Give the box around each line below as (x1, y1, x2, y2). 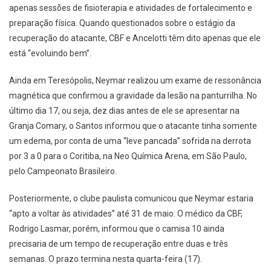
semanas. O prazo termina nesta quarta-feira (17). (9, 253, 202, 264)
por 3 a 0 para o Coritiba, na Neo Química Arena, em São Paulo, (9, 151, 247, 161)
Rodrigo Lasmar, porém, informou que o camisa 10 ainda (9, 223, 224, 233)
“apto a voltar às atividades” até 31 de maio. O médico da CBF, (9, 208, 243, 218)
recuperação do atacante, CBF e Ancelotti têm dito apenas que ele (9, 33, 261, 43)
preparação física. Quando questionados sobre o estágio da (9, 18, 235, 28)
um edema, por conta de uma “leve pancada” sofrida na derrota (9, 135, 251, 146)
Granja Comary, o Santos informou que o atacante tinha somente (9, 120, 257, 131)
